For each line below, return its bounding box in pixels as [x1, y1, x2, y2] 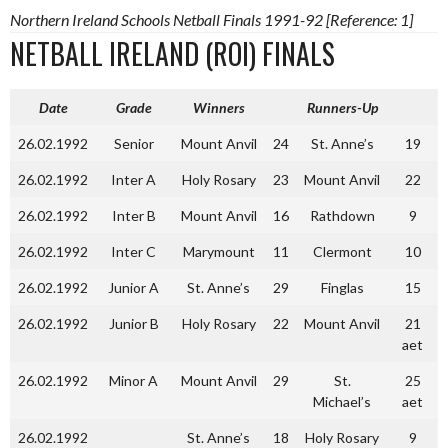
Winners [192, 99, 245, 116]
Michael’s [313, 393, 371, 410]
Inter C [111, 243, 156, 260]
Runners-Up [306, 99, 378, 116]
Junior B [108, 315, 159, 332]
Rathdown [309, 207, 375, 224]
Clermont [312, 243, 372, 260]
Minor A [109, 372, 158, 389]
